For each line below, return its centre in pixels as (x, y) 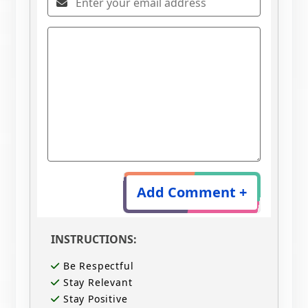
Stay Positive (94, 299)
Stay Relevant (96, 283)
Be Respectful (97, 266)
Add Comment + (191, 192)
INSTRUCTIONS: (94, 240)
